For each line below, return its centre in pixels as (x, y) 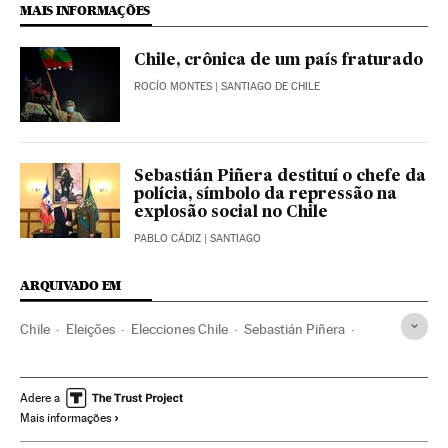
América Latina (131, 361)
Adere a (40, 397)
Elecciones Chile (179, 328)
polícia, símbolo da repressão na (265, 194)
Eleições (90, 328)
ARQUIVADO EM (71, 285)
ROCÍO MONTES (173, 86)
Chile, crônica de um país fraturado (278, 60)
